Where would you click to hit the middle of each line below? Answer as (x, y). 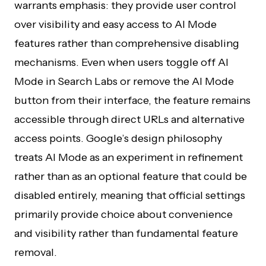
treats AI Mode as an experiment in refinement (129, 157)
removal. (36, 252)
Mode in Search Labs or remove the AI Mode (124, 81)
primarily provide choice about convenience (123, 214)
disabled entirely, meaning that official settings (130, 195)
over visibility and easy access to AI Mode (115, 24)
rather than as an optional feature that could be (131, 176)
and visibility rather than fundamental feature (126, 233)
